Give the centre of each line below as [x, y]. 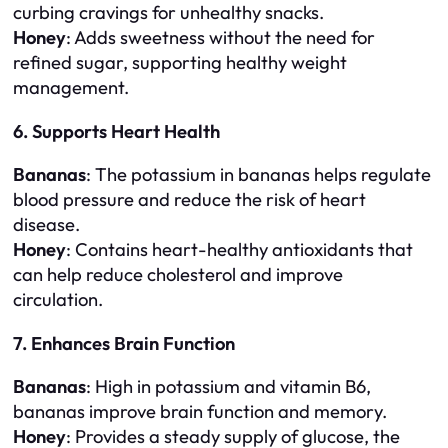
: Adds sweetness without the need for [220, 38]
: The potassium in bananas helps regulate [258, 175]
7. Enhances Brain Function [124, 343]
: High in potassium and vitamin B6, [228, 387]
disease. [46, 225]
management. [71, 88]
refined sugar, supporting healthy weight [180, 63]
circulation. [58, 300]
